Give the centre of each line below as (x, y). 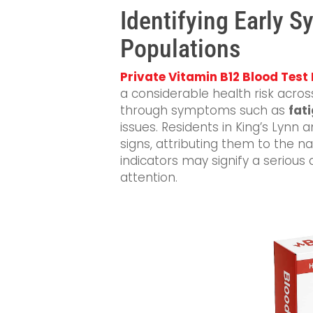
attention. (149, 177)
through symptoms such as (204, 110)
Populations (180, 49)
